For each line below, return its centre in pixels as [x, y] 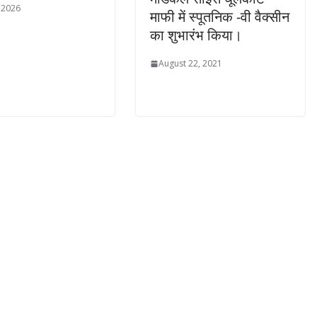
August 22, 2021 [190, 64]
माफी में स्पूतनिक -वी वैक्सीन [220, 17]
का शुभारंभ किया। [196, 35]
